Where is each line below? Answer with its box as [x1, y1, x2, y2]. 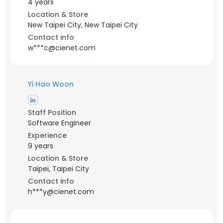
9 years [28, 141, 53, 151]
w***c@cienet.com [28, 43, 96, 53]
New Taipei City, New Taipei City [28, 20, 138, 30]
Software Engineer [28, 118, 91, 128]
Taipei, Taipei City [28, 164, 89, 174]
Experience [28, 130, 67, 140]
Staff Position [28, 108, 76, 117]
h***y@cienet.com [28, 187, 94, 197]
